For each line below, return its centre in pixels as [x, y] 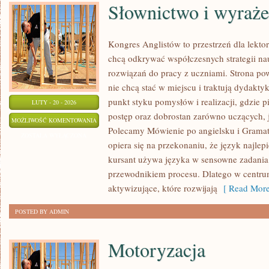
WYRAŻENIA [114, 150]
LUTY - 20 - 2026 [54, 102]
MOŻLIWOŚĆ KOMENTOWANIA [54, 120]
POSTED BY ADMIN [42, 211]
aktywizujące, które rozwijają [163, 188]
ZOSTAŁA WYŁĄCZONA [54, 135]
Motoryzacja [157, 249]
